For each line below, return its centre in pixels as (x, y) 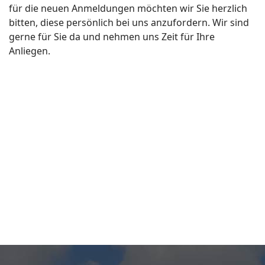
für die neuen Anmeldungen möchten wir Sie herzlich (128, 8)
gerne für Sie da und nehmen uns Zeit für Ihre (112, 37)
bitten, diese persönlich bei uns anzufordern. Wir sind (129, 22)
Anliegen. (30, 51)
